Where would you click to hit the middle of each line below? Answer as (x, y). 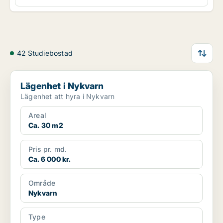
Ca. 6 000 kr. (50, 159)
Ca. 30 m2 (46, 125)
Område (42, 183)
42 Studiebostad (45, 53)
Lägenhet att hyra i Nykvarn (68, 97)
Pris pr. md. (48, 149)
